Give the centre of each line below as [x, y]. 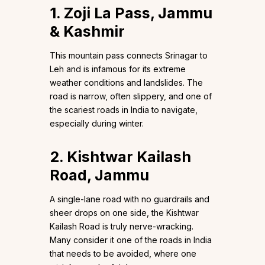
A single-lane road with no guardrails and [130, 199]
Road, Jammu [99, 175]
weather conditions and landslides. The [126, 83]
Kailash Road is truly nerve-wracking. [122, 227]
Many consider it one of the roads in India [131, 240]
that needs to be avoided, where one [123, 254]
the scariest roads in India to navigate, [124, 110]
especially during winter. [97, 124]
